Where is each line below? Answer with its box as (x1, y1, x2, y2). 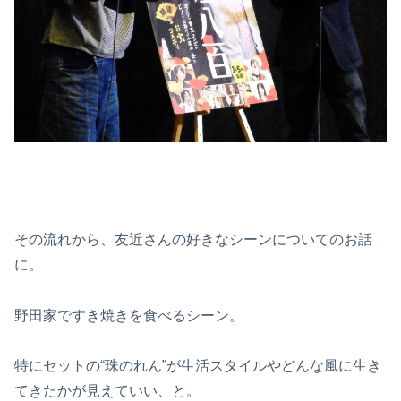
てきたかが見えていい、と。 (14, 383, 200, 399)
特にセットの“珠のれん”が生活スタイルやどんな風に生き (14, 358, 381, 374)
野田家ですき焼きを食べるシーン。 (14, 307, 243, 323)
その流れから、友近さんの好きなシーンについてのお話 (14, 231, 372, 247)
